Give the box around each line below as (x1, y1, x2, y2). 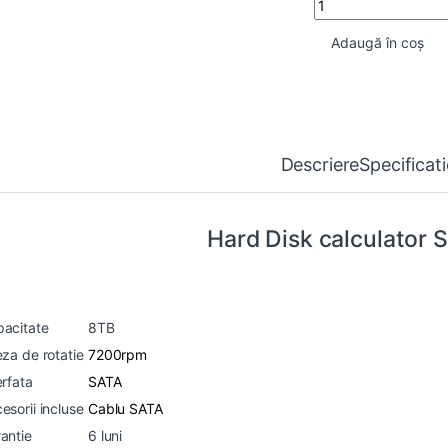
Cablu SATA (88, 400, 163, 418)
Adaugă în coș (331, 33, 424, 51)
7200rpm (88, 346, 148, 364)
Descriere (280, 154, 360, 176)
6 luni (88, 427, 123, 445)
